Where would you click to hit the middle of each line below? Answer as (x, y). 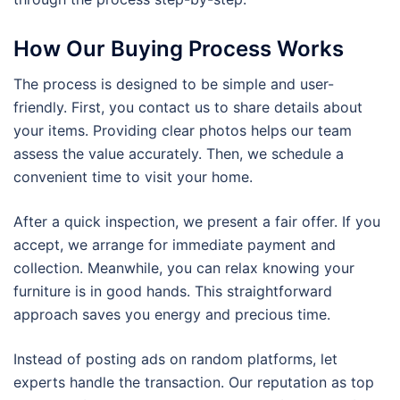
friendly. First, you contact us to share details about (188, 107)
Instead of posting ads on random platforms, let (175, 358)
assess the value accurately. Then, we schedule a (179, 153)
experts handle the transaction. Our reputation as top (194, 382)
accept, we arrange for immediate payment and (175, 244)
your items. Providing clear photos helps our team (183, 130)
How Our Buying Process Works (179, 48)
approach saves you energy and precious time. (172, 314)
